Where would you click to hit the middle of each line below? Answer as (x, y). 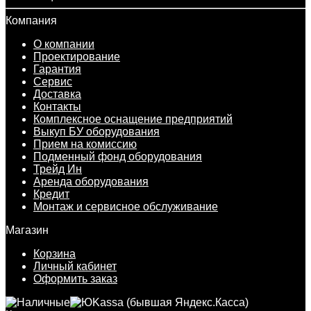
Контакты (57, 106)
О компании (64, 44)
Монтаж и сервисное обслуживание (126, 206)
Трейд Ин (58, 169)
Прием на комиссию (85, 144)
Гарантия (57, 69)
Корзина (54, 253)
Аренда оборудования (91, 181)
